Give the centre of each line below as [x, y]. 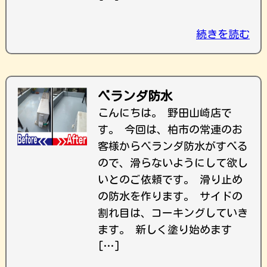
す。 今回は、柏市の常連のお [170, 129]
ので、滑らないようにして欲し [173, 163]
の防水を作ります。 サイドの [170, 196]
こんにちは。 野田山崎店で [165, 113]
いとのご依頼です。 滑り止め [170, 179]
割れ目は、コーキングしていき [173, 213]
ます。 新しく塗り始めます [165, 229]
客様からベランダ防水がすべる [173, 146]
